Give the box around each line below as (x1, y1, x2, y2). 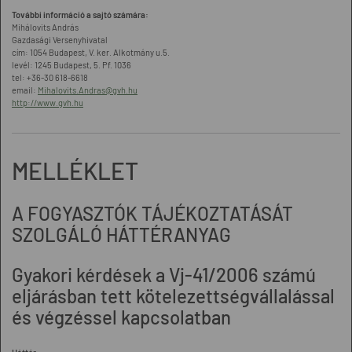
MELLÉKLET (12, 156, 138, 185)
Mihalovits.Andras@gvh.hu (38, 85, 137, 95)
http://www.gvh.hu (12, 97, 83, 108)
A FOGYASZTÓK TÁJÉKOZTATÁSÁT (12, 202, 293, 225)
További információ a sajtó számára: (12, 9, 148, 20)
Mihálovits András (12, 22, 79, 32)
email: (12, 85, 38, 95)
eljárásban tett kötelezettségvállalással (12, 284, 335, 307)
